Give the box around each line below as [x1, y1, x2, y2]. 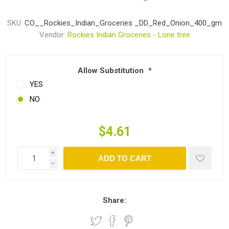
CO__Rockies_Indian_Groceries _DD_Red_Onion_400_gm [25, 18, 222, 28]
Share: [103, 196, 126, 205]
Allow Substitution [77, 66, 146, 76]
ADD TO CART [98, 154, 151, 163]
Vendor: [39, 30, 65, 39]
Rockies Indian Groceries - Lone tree [67, 30, 190, 39]
